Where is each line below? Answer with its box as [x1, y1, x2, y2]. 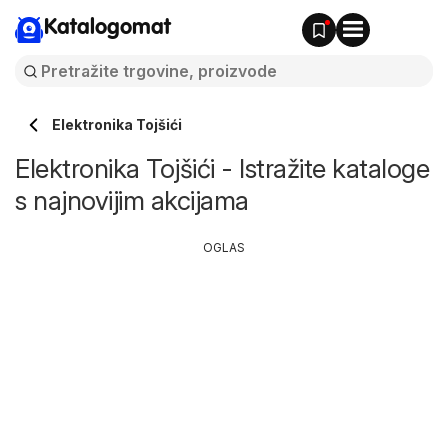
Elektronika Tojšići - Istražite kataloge [15, 153, 429, 184]
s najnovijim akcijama [15, 185, 249, 216]
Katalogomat [44, 17, 171, 39]
